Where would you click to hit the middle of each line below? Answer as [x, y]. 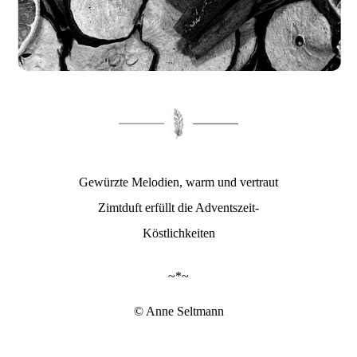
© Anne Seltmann [178, 312]
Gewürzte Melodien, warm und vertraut [178, 182]
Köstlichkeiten [178, 233]
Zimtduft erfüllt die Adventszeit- [178, 208]
